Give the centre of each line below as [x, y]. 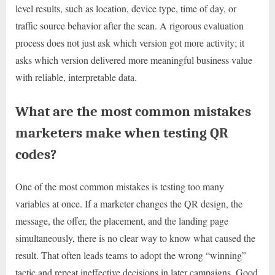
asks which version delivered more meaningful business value [134, 60]
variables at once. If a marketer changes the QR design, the [129, 203]
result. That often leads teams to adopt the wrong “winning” [131, 255]
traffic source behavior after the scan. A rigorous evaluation [130, 25]
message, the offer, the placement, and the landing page [122, 220]
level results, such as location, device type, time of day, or [126, 8]
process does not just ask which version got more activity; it [130, 42]
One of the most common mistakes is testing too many [120, 186]
